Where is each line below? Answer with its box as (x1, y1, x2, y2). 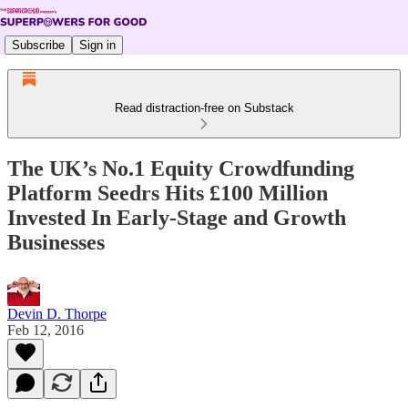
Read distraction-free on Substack (114, 101, 294, 115)
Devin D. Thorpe (7, 305, 107, 321)
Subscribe (12, 37, 65, 52)
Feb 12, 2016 (7, 321, 84, 338)
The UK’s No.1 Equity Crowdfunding (7, 156, 354, 180)
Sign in (79, 37, 116, 52)
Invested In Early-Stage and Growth (7, 205, 346, 229)
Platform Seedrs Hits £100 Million (7, 180, 328, 205)
